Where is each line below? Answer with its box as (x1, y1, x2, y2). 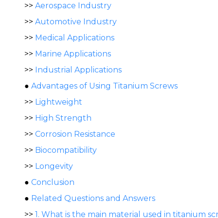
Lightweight (35, 97, 82, 107)
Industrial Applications (35, 65, 122, 74)
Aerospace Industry (35, 1, 111, 10)
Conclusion (31, 178, 74, 187)
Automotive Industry (35, 17, 117, 26)
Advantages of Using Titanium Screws (31, 81, 178, 91)
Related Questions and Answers (31, 194, 155, 203)
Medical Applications (35, 33, 114, 42)
